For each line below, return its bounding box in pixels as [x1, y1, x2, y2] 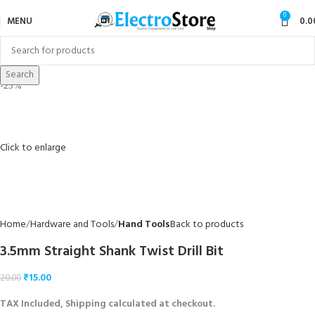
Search [6, 67, 34, 83]
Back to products [170, 216, 243, 233]
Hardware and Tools [30, 216, 114, 233]
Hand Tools [118, 216, 170, 233]
